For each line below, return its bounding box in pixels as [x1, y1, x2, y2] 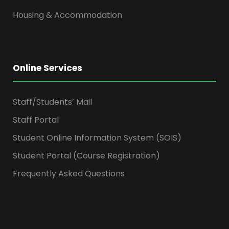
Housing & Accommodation [13, 9, 122, 21]
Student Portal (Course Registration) [13, 150, 160, 162]
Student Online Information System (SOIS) [13, 132, 181, 144]
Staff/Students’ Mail [13, 96, 92, 108]
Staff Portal [13, 114, 59, 126]
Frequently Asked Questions [13, 168, 125, 180]
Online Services [13, 62, 82, 75]
